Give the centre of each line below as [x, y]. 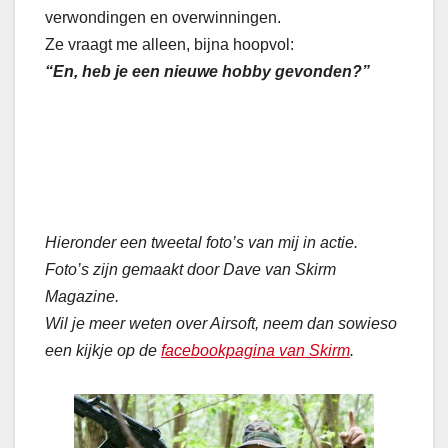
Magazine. [82, 297]
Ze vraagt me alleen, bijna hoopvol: [169, 45]
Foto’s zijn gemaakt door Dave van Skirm [190, 270]
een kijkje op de [103, 351]
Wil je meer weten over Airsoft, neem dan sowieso [221, 324]
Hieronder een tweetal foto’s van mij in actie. [201, 243]
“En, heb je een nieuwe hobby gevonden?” [207, 72]
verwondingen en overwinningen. [163, 18]
